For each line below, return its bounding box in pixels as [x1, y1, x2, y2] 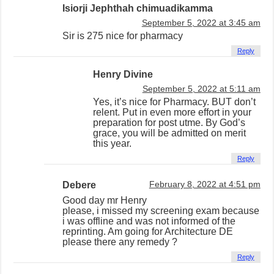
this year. [93, 138, 132, 149]
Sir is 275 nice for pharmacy [62, 31, 183, 42]
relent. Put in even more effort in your [93, 107, 252, 118]
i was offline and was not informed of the [62, 216, 236, 227]
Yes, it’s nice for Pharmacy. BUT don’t [93, 97, 256, 108]
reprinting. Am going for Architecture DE [62, 226, 234, 237]
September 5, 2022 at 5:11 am [142, 84, 261, 94]
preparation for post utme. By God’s [93, 117, 246, 128]
